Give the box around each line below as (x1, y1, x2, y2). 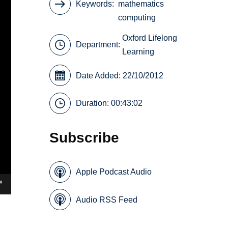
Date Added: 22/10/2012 (76, 71, 164, 80)
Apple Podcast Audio (76, 167, 152, 177)
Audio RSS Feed (76, 195, 138, 204)
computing (118, 13, 156, 22)
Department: (76, 40, 123, 49)
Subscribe (49, 129, 120, 146)
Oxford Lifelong (122, 33, 178, 42)
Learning (122, 47, 155, 56)
